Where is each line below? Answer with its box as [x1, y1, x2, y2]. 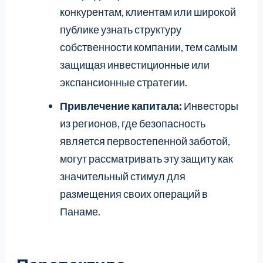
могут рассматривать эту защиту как [59, 151, 233, 165]
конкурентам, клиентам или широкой [59, 5, 236, 18]
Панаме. [59, 204, 100, 218]
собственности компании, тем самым [59, 40, 237, 53]
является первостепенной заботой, [59, 134, 230, 147]
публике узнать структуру [59, 22, 181, 36]
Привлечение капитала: [59, 99, 182, 112]
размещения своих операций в [59, 187, 208, 200]
